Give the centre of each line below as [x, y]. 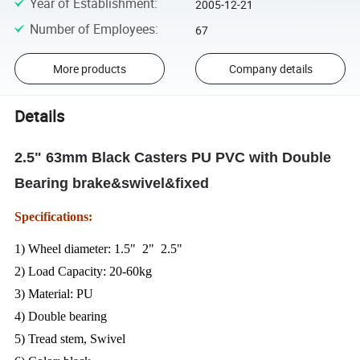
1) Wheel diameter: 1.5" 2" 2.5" [99, 249]
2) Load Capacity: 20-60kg [85, 272]
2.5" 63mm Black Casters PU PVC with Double [173, 158]
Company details [270, 69]
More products [89, 69]
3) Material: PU [54, 294]
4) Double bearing [61, 317]
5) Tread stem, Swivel [70, 339]
